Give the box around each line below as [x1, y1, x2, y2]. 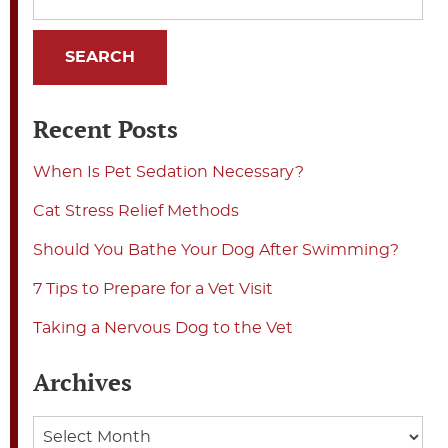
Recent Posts [33, 112, 178, 145]
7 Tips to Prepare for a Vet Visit [33, 280, 273, 297]
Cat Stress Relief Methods [33, 202, 239, 219]
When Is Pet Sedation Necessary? [33, 163, 304, 180]
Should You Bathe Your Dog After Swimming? [33, 241, 399, 258]
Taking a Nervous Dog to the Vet [33, 319, 293, 336]
